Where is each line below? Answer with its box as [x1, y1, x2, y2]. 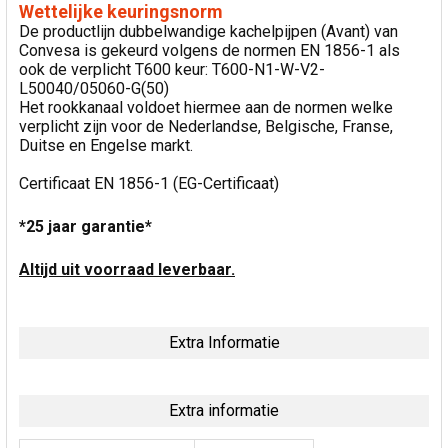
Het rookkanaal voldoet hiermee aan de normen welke [19, 97, 393, 117]
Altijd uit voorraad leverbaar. [19, 259, 235, 279]
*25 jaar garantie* [19, 216, 152, 236]
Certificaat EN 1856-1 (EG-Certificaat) [19, 173, 279, 193]
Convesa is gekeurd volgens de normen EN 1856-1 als [19, 40, 400, 60]
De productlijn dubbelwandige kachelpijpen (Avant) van [19, 21, 398, 41]
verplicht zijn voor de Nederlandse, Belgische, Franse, [19, 116, 393, 136]
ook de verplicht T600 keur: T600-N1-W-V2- [19, 59, 325, 79]
